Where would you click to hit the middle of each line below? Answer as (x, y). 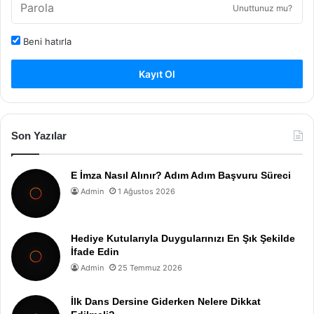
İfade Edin (95, 252)
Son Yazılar (39, 136)
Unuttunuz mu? (262, 8)
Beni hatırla (46, 41)
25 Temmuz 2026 (150, 268)
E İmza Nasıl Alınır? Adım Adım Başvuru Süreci (181, 175)
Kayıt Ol (157, 74)
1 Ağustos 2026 (146, 191)
